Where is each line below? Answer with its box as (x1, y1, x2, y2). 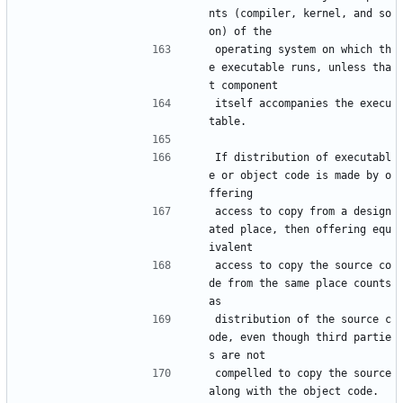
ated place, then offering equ (209, 223, 391, 237)
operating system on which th (215, 43, 391, 57)
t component (209, 79, 278, 93)
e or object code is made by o (209, 169, 391, 183)
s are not (209, 349, 265, 363)
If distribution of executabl (215, 151, 391, 165)
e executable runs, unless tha (209, 61, 391, 75)
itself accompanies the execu (215, 97, 391, 111)
